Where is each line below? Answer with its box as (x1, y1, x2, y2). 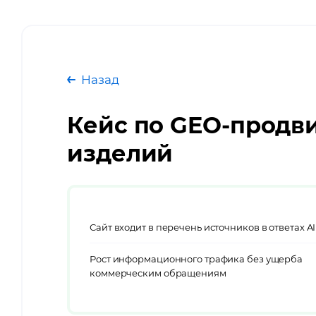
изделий (67, 140, 174, 167)
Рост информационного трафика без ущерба (90, 253, 303, 265)
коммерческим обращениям (90, 267, 226, 279)
